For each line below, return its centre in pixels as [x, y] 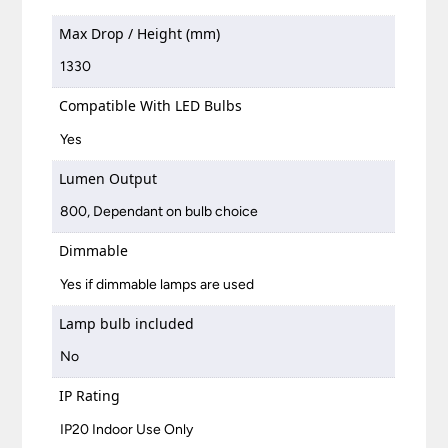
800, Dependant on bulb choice [159, 212]
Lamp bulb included [127, 323]
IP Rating [90, 396]
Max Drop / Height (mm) [140, 33]
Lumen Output [108, 178]
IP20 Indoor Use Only [127, 429]
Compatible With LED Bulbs [151, 106]
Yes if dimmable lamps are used [157, 284]
